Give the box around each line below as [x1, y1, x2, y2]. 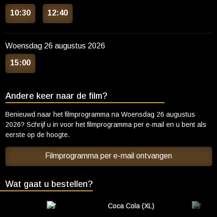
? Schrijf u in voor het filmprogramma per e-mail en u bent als [20, 121, 206, 128]
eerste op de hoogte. [5, 131, 70, 139]
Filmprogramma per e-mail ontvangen [45, 152, 172, 160]
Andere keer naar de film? [5, 91, 108, 101]
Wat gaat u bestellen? [5, 179, 93, 189]
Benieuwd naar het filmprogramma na [5, 110, 121, 118]
